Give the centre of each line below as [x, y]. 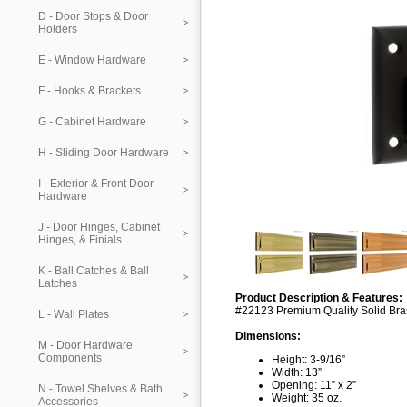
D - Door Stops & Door [93, 16]
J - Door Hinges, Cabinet [99, 227]
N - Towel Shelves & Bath [100, 389]
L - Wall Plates [74, 314]
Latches [58, 283]
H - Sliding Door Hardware [104, 153]
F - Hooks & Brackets [89, 91]
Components [70, 358]
